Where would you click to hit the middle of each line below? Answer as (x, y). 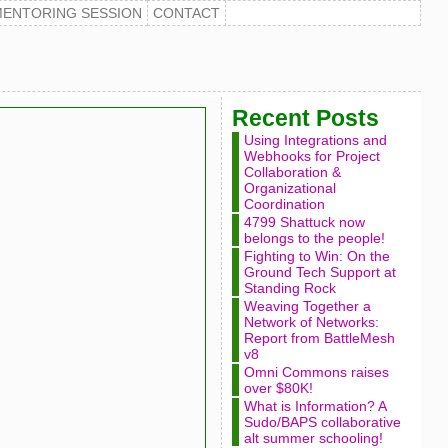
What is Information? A (314, 406)
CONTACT (186, 13)
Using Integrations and (315, 140)
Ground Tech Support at (319, 272)
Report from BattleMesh (319, 338)
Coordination (284, 204)
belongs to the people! (314, 238)
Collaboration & (292, 172)
